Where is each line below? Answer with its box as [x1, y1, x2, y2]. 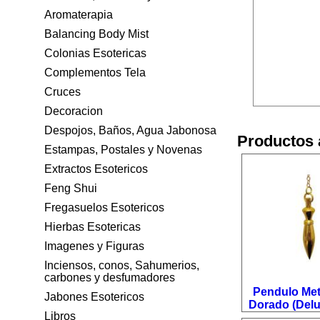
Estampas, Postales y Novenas [44, 144, 202, 156]
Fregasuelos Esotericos [44, 201, 164, 214]
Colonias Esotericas [44, 47, 146, 59]
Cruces [44, 86, 81, 98]
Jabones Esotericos [44, 291, 144, 303]
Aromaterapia [44, 9, 113, 21]
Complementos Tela [44, 66, 146, 79]
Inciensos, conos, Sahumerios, [44, 259, 199, 271]
